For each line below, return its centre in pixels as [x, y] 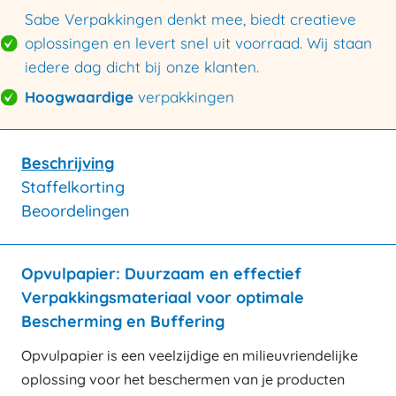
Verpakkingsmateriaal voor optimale [163, 297]
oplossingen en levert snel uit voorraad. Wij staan [198, 42]
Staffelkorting [73, 187]
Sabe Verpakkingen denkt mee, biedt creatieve [190, 19]
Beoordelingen [76, 210]
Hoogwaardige [79, 96]
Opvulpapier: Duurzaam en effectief [161, 273]
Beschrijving [68, 163]
